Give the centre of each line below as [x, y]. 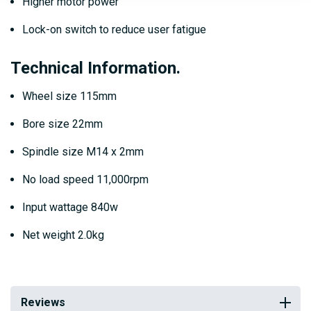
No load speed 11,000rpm [85, 180]
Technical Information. [95, 68]
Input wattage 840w [70, 208]
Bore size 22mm [62, 124]
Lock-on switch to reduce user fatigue [114, 30]
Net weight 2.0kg [63, 235]
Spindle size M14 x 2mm [83, 152]
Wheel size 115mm [69, 96]
